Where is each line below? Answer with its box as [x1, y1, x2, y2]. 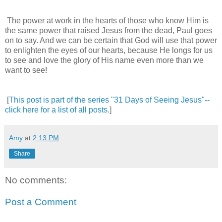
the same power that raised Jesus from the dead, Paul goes [5, 26, 212, 35]
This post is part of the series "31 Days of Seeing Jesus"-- [9, 96, 210, 105]
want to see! [5, 66, 47, 75]
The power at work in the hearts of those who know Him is [5, 16, 209, 25]
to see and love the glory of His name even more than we [5, 56, 204, 65]
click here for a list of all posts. [5, 106, 110, 114]
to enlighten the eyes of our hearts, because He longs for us [5, 46, 213, 55]
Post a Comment [5, 197, 76, 208]
